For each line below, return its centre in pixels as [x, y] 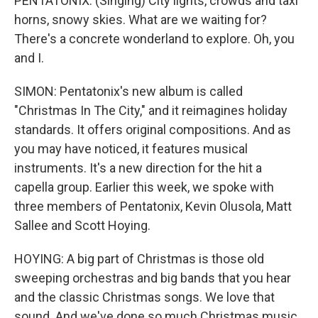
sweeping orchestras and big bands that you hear [153, 278]
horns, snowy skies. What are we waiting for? [141, 20]
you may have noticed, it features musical [131, 149]
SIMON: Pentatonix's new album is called [128, 91]
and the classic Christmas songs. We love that [144, 297]
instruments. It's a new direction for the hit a [138, 168]
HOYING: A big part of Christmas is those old [139, 259]
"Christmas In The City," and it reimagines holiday [151, 110]
